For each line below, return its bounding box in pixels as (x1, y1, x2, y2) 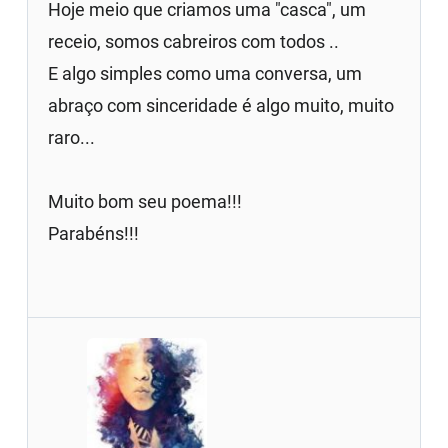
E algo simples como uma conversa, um (48, 62, 363, 84)
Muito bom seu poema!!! (48, 190, 243, 212)
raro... (48, 126, 96, 148)
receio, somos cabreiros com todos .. (48, 30, 340, 52)
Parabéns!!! (48, 222, 140, 244)
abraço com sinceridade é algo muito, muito (48, 94, 395, 116)
